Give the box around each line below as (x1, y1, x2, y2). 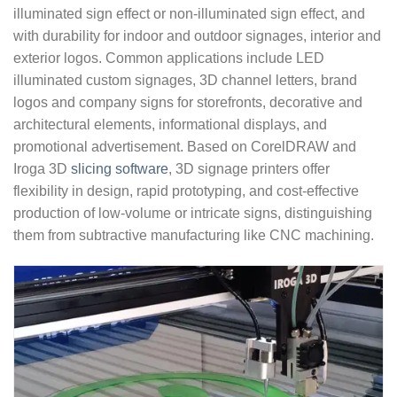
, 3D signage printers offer (168, 161, 330, 177)
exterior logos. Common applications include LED (13, 51, 324, 66)
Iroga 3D (13, 161, 71, 177)
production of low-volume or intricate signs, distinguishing (13, 206, 372, 222)
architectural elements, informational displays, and (13, 117, 327, 133)
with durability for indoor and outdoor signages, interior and (13, 28, 381, 44)
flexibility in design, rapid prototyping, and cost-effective (13, 183, 359, 199)
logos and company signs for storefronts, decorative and (13, 95, 362, 111)
